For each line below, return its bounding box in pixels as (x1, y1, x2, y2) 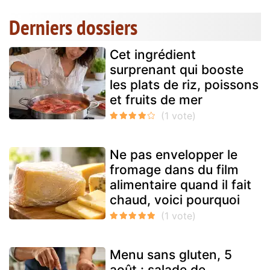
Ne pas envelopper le (110, 147, 237, 163)
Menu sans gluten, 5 (110, 247, 232, 263)
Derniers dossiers (9, 13, 137, 42)
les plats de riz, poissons (110, 77, 259, 93)
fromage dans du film (110, 162, 239, 178)
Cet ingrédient (110, 47, 196, 63)
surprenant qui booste (110, 62, 243, 78)
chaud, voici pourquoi (110, 192, 240, 208)
